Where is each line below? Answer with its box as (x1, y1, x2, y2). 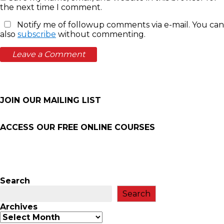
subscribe (17, 29, 56, 39)
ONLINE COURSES (78, 122, 155, 132)
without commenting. (56, 29, 145, 39)
